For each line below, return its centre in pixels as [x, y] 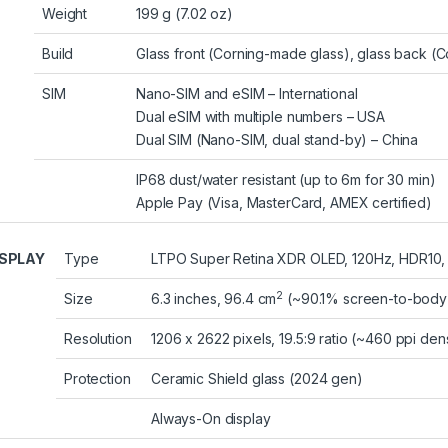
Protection [97, 379]
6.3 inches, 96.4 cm [214, 299]
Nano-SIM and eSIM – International [247, 94]
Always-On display [211, 419]
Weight [65, 14]
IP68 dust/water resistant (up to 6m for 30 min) [286, 180]
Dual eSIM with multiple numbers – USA [260, 117]
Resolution [98, 339]
